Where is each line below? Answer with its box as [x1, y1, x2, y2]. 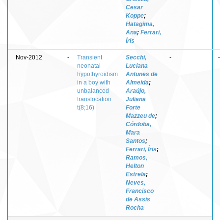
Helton [126, 162, 144, 169]
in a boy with [77, 79, 110, 86]
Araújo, [126, 87, 146, 94]
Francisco [126, 187, 154, 194]
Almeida [126, 79, 149, 86]
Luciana [126, 62, 148, 69]
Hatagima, [126, 20, 154, 27]
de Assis [126, 195, 150, 203]
